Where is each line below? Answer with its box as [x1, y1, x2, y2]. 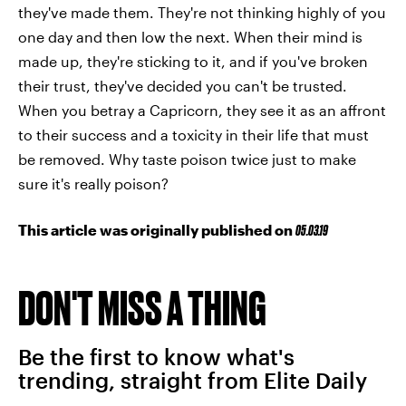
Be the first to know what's [18, 343, 295, 370]
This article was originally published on [18, 220, 295, 238]
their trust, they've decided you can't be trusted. [18, 76, 347, 94]
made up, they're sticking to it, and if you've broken [18, 52, 368, 70]
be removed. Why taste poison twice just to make [18, 150, 356, 168]
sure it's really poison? [18, 174, 169, 192]
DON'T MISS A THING [18, 280, 266, 334]
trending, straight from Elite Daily [18, 366, 367, 393]
